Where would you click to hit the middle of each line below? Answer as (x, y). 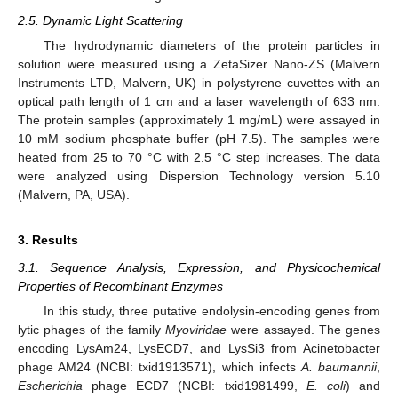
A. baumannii (339, 367)
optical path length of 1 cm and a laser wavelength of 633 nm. (199, 101)
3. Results (48, 239)
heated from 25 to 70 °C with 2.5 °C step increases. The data (199, 157)
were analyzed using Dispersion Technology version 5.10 (199, 175)
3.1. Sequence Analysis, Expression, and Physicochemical (199, 267)
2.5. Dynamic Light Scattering (100, 20)
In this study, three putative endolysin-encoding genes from (211, 311)
